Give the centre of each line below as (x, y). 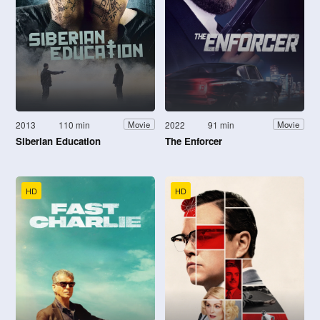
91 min (221, 124)
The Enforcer (194, 141)
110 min (75, 124)
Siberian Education (58, 141)
